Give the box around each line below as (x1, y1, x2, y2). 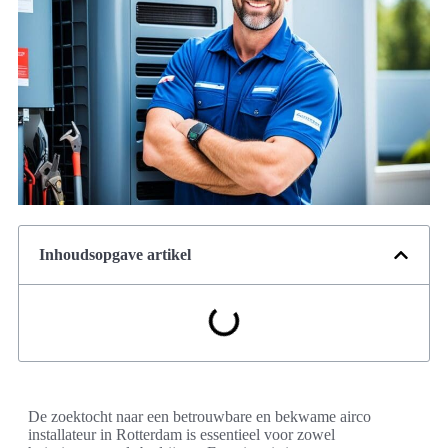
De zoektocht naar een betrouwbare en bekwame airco (28, 408, 371, 426)
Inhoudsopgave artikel (39, 246, 191, 264)
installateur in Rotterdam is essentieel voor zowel (28, 426, 335, 444)
